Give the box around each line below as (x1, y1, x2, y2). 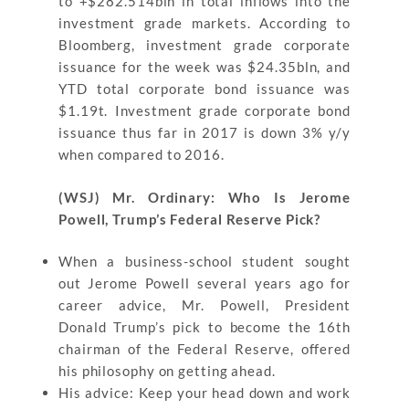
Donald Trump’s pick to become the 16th (58, 319, 351, 335)
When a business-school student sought (58, 253, 351, 269)
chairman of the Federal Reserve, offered (58, 341, 351, 357)
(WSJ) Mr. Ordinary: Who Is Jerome (58, 188, 351, 205)
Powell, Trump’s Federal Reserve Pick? (58, 210, 321, 227)
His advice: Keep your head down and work (58, 384, 351, 401)
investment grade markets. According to (58, 15, 351, 31)
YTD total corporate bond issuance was (58, 80, 351, 97)
